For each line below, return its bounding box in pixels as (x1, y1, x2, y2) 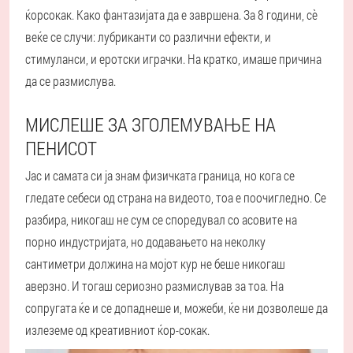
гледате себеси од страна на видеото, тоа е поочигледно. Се (25, 189, 326, 206)
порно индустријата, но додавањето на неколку (25, 233, 266, 251)
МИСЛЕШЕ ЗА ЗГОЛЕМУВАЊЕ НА (25, 112, 276, 138)
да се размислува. (25, 72, 116, 90)
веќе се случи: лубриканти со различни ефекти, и (25, 28, 271, 46)
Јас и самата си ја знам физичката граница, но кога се (25, 167, 295, 184)
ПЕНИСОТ (25, 136, 97, 162)
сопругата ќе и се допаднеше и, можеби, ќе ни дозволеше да (25, 299, 328, 317)
